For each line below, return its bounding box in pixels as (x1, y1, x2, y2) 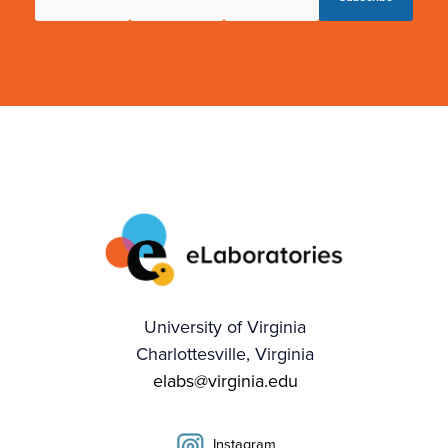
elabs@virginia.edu (152, 367, 298, 394)
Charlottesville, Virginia (136, 340, 314, 367)
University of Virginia (144, 313, 306, 340)
